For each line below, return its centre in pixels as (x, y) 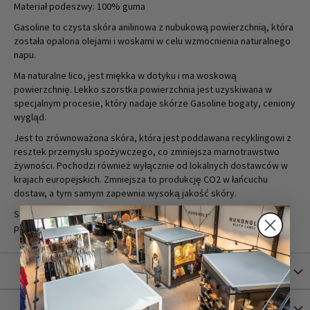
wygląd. (30, 117)
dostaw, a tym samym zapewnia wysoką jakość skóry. (125, 193)
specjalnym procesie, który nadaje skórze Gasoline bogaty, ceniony (155, 103)
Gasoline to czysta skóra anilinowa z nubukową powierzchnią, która (154, 27)
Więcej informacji (61, 271)
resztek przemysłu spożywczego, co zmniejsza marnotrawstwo (147, 151)
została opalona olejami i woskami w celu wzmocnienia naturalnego (152, 40)
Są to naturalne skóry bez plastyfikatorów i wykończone (130, 213)
